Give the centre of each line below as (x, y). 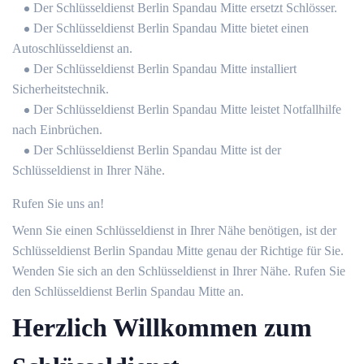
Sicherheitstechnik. (61, 89)
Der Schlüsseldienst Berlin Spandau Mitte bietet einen (171, 28)
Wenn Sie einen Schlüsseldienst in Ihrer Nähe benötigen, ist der (174, 230)
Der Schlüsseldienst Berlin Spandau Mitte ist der (157, 150)
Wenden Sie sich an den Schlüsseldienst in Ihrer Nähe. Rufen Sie (179, 271)
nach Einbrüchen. (57, 130)
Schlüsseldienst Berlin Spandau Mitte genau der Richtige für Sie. (178, 251)
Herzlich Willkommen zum (162, 327)
